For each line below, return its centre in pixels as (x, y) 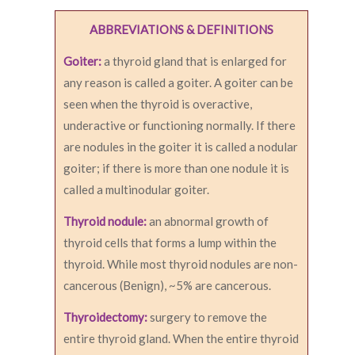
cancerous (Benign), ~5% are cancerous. (167, 286)
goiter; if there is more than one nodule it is (176, 168)
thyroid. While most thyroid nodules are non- (181, 264)
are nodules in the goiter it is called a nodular (181, 147)
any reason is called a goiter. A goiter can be (178, 83)
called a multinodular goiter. (136, 190)
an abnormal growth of (209, 221)
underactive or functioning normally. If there (179, 126)
